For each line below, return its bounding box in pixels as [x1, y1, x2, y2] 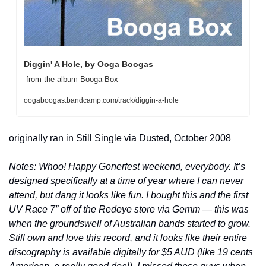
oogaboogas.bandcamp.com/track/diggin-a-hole [24, 96, 179, 104]
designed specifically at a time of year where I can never [9, 175, 243, 186]
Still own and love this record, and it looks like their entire [9, 232, 247, 243]
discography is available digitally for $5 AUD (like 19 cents [9, 246, 253, 257]
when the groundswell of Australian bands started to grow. [9, 218, 251, 229]
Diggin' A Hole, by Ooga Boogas [24, 59, 153, 69]
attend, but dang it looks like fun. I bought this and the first [9, 189, 248, 200]
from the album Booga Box [26, 74, 121, 84]
